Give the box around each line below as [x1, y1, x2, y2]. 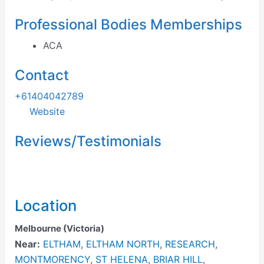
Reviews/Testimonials [14, 133, 161, 150]
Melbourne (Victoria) [14, 223, 104, 235]
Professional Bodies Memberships [14, 16, 242, 34]
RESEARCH [164, 238, 215, 250]
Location [14, 196, 77, 215]
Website [29, 105, 65, 118]
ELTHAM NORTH [85, 238, 160, 250]
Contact [14, 67, 69, 84]
